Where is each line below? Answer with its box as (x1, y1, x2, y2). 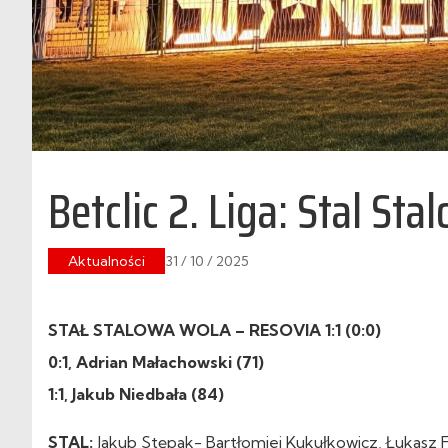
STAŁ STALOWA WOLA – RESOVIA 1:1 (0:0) (48, 319, 381, 340)
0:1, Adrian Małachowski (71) (48, 351, 264, 372)
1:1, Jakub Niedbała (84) (48, 383, 224, 404)
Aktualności (68, 251, 145, 270)
